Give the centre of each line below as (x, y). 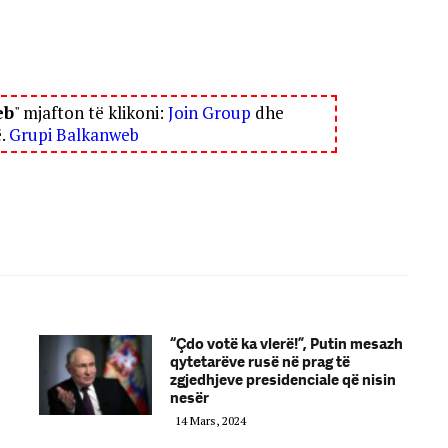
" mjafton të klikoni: (90, 112)
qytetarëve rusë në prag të (260, 361)
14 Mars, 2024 (210, 420)
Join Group (209, 112)
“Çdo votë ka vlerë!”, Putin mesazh (286, 343)
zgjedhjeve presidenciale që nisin (283, 379)
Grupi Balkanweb (73, 134)
